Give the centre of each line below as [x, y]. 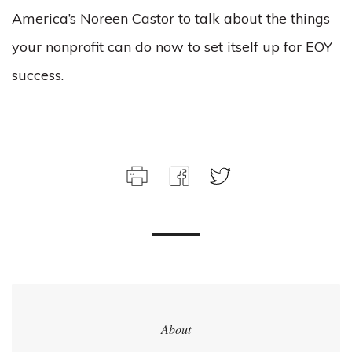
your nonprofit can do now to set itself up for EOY [172, 47]
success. [40, 75]
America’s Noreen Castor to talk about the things [171, 18]
